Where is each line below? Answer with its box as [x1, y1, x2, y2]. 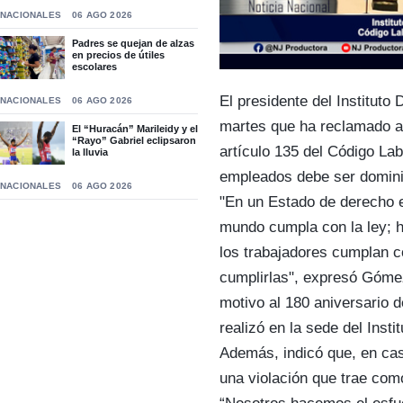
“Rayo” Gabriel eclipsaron [72, 135, 196, 146]
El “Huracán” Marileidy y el [72, 123, 198, 134]
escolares [72, 61, 117, 72]
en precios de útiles [72, 49, 165, 60]
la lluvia [72, 147, 108, 157]
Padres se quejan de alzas [72, 38, 194, 49]
